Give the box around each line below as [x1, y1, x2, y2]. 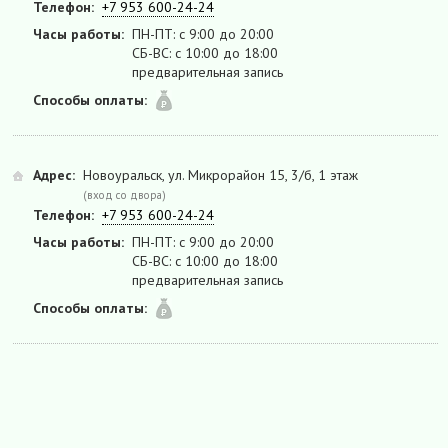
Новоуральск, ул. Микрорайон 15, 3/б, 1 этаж [83, 166, 358, 185]
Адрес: [33, 166, 75, 185]
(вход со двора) [83, 188, 166, 203]
